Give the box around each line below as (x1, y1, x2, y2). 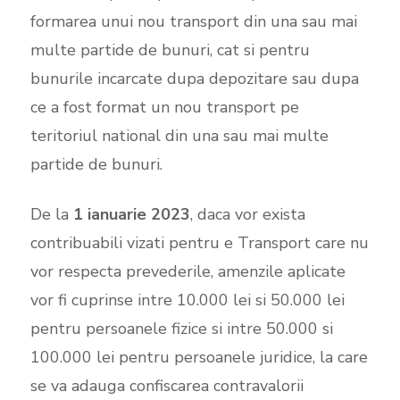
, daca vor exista (189, 203, 305, 225)
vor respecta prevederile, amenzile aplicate (29, 260, 346, 282)
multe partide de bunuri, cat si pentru (29, 38, 310, 61)
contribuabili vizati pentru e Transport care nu (29, 231, 369, 254)
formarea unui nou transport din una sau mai (29, 10, 357, 32)
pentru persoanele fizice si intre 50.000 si (29, 317, 333, 339)
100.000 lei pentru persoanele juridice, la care (29, 346, 368, 368)
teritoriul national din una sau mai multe (29, 124, 329, 146)
